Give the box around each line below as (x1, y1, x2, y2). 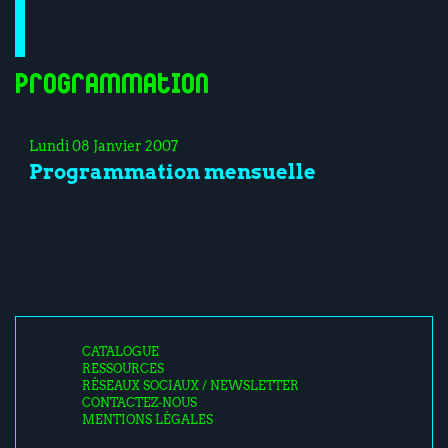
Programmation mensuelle (29, 160, 316, 185)
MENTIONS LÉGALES (82, 412, 214, 427)
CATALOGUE (82, 344, 160, 359)
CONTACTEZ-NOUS (82, 395, 198, 410)
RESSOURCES (82, 361, 165, 376)
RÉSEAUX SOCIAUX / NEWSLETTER (82, 378, 300, 393)
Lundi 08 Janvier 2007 (29, 137, 178, 154)
